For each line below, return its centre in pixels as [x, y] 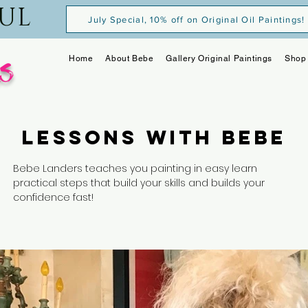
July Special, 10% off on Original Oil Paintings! [197, 19]
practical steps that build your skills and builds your [139, 183]
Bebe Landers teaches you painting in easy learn [135, 168]
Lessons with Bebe [154, 137]
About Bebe [130, 58]
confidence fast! [53, 197]
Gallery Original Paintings [219, 58]
